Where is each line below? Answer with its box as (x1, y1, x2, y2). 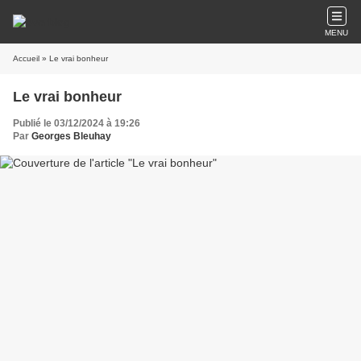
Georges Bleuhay (31, 131, 111, 142)
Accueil (13, 54, 39, 63)
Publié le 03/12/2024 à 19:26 (13, 118, 140, 129)
